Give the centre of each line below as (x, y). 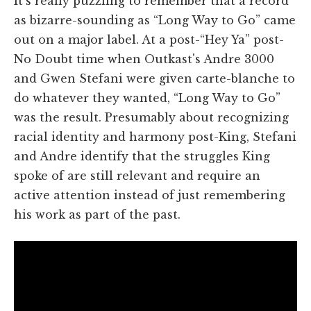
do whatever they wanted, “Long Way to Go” (147, 98)
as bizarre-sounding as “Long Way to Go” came (155, 20)
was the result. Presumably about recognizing (151, 118)
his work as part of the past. (97, 215)
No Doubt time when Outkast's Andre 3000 (144, 59)
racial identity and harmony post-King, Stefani (155, 137)
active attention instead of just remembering (150, 195)
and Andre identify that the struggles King (142, 157)
